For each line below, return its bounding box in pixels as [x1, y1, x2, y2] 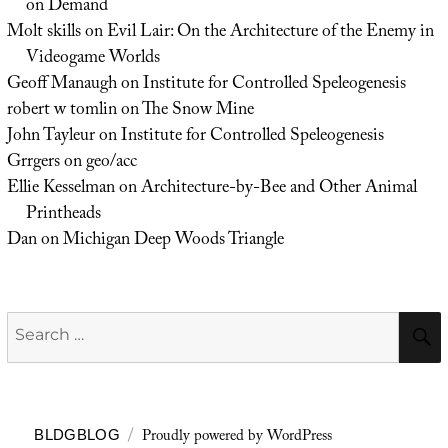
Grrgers [6, 147, 60, 178]
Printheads [25, 199, 101, 230]
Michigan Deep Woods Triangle [62, 225, 284, 256]
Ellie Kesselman [6, 173, 115, 204]
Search [5, 308, 52, 339]
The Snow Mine [141, 95, 254, 126]
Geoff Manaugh [6, 69, 117, 100]
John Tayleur [6, 121, 95, 152]
